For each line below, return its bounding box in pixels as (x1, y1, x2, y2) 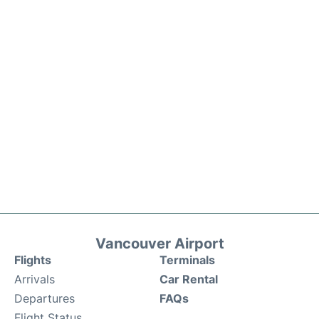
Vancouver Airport (95, 235, 224, 253)
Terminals (159, 253, 215, 268)
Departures (14, 291, 75, 306)
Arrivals (14, 272, 55, 287)
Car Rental (159, 272, 218, 287)
